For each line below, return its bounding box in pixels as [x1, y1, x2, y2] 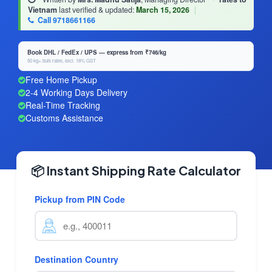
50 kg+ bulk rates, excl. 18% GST [27, 57, 96, 64]
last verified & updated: [57, 4, 136, 16]
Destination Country [35, 253, 118, 266]
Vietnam [28, 4, 57, 16]
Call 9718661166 [36, 15, 95, 26]
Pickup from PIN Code [35, 193, 125, 206]
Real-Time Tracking [25, 99, 100, 112]
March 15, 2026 [136, 4, 189, 16]
